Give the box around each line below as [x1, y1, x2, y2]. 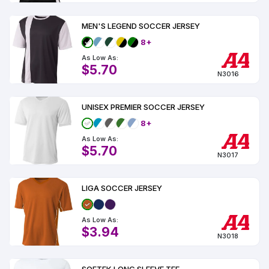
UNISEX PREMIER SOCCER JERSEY [82, 102, 205, 112]
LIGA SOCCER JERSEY [82, 183, 162, 193]
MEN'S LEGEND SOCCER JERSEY [82, 21, 200, 31]
